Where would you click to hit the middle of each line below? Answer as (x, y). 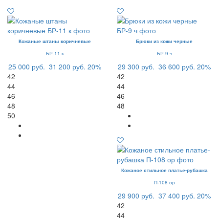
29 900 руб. (136, 196)
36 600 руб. (177, 67)
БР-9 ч (164, 54)
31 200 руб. (67, 67)
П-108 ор (164, 183)
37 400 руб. (177, 196)
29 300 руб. (136, 67)
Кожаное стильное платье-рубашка (164, 170)
